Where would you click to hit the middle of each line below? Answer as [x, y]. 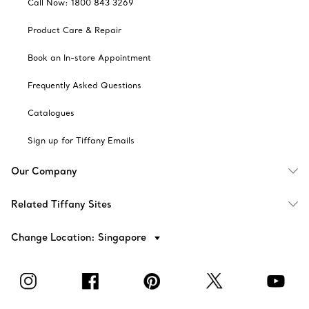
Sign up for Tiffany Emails [81, 140]
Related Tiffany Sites [61, 204]
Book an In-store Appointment [89, 57]
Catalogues [51, 112]
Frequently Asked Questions [84, 85]
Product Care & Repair [74, 30]
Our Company [44, 171]
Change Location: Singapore [80, 237]
